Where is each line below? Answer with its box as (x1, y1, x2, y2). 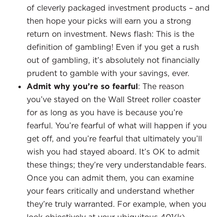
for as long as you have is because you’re (27, 108, 183, 117)
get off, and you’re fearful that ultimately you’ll (27, 134, 202, 143)
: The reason (138, 81, 184, 91)
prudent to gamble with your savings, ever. (27, 68, 189, 78)
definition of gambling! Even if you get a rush (27, 42, 199, 52)
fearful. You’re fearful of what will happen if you (27, 121, 207, 130)
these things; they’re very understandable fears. (27, 160, 206, 170)
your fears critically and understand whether (27, 186, 194, 196)
